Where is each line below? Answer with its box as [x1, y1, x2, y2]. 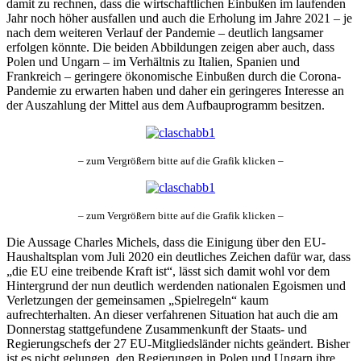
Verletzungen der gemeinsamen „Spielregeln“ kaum [6, 293, 268, 308]
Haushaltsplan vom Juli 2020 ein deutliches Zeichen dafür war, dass [6, 250, 351, 264]
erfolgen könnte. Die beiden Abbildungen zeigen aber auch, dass [6, 40, 334, 55]
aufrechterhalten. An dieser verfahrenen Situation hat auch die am [6, 308, 338, 322]
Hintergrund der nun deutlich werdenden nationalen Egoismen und [6, 279, 346, 293]
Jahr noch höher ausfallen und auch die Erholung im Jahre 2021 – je [6, 11, 352, 26]
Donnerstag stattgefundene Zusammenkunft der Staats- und [6, 322, 307, 337]
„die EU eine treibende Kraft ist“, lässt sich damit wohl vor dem [6, 264, 330, 279]
